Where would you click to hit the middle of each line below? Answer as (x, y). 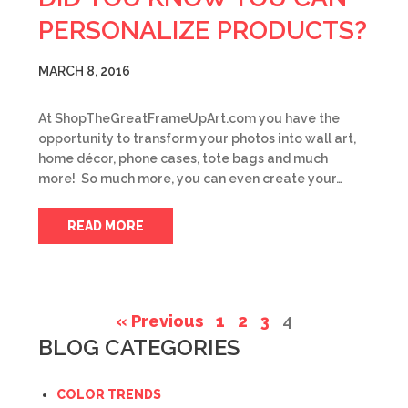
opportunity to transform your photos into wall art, (197, 138)
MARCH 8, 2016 (84, 71)
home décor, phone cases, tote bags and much (183, 158)
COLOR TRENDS (109, 394)
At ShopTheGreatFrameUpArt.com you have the (189, 118)
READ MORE (106, 226)
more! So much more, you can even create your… (190, 178)
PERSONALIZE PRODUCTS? (203, 31)
